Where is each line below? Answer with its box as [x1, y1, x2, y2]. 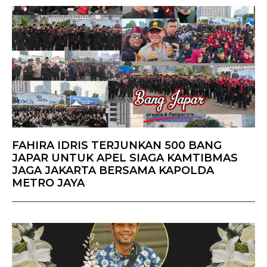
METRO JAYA [12, 176, 85, 190]
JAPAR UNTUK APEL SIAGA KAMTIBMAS [12, 151, 238, 165]
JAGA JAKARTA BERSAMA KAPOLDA [12, 164, 214, 178]
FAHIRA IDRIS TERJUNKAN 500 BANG [12, 139, 222, 153]
